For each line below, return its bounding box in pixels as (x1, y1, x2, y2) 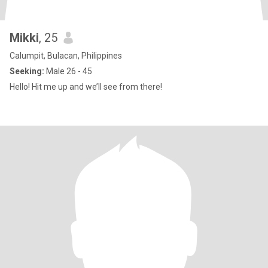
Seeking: (10, 66, 44, 76)
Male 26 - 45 (44, 66, 92, 76)
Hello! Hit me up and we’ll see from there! (10, 82, 162, 92)
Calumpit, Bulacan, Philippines (10, 51, 122, 60)
